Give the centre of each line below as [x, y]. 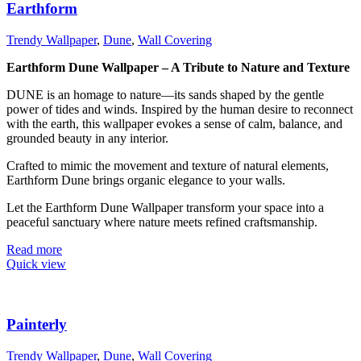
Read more [34, 250]
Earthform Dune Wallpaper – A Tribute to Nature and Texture [178, 68]
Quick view [36, 264]
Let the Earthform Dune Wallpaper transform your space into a [165, 208]
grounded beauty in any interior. [87, 139]
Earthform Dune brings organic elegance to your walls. [146, 180]
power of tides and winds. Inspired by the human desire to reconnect [180, 110]
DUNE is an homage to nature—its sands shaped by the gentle [165, 95]
